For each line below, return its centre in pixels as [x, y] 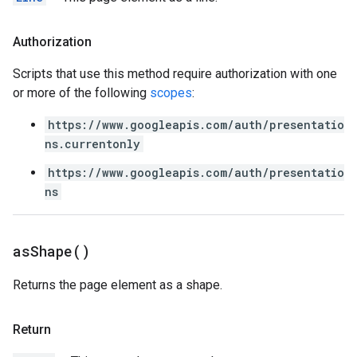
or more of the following [81, 93]
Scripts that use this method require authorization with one [175, 74]
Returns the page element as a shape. [118, 285]
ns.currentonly [92, 144]
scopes [171, 93]
